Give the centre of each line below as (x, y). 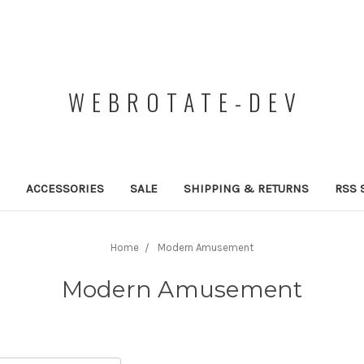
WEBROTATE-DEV (185, 102)
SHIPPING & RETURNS (246, 188)
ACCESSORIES (65, 188)
